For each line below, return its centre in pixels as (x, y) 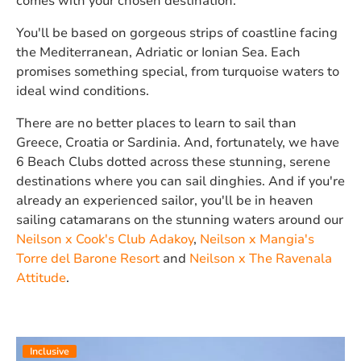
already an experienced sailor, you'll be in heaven (165, 200)
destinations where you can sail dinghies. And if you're (180, 181)
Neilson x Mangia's (257, 239)
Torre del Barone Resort (88, 258)
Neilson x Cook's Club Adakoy (105, 239)
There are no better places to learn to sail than (156, 123)
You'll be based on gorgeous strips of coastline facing (177, 33)
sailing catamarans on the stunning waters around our (180, 220)
